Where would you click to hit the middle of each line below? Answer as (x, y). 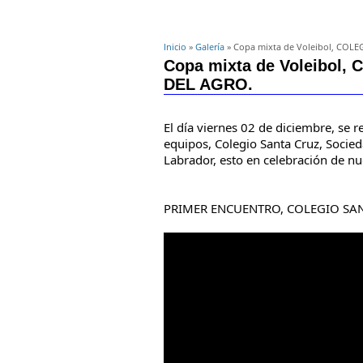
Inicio (175, 46)
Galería (210, 46)
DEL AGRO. (208, 85)
